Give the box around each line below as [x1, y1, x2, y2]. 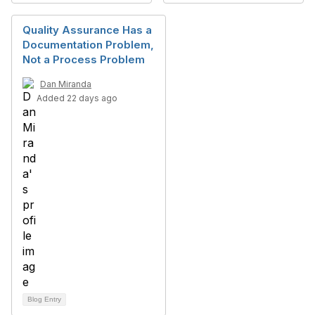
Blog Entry [27, 295, 61, 303]
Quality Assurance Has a [22, 23, 152, 37]
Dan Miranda [40, 79, 91, 89]
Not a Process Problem [22, 53, 145, 66]
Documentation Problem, [22, 38, 154, 51]
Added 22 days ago [37, 93, 117, 103]
